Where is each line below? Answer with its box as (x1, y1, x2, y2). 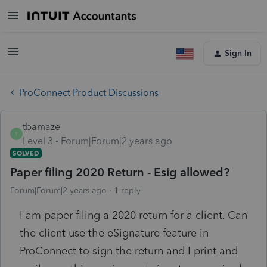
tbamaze (23, 120, 60, 132)
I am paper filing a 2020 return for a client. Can (20, 208, 247, 222)
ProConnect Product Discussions (19, 86, 159, 98)
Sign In (225, 48, 252, 58)
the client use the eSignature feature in (20, 226, 209, 240)
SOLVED (13, 148, 39, 157)
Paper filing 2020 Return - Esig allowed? (10, 164, 229, 179)
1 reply (114, 185, 141, 195)
